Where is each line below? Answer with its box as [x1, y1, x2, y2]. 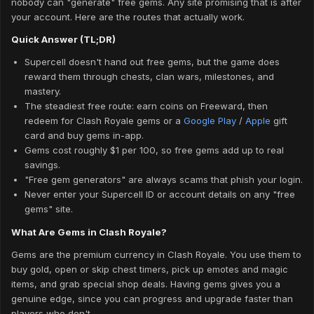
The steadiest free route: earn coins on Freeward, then [24, 100, 268, 112]
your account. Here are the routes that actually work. [11, 11, 245, 22]
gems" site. [24, 203, 73, 215]
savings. [24, 159, 60, 171]
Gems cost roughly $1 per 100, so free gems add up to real [24, 144, 284, 156]
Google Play [183, 115, 236, 127]
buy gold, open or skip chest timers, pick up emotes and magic [11, 263, 288, 275]
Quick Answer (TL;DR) [11, 34, 116, 46]
